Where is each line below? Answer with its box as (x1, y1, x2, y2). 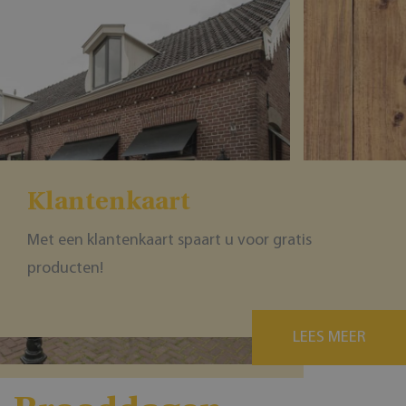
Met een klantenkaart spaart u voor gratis (27, 231, 312, 249)
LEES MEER (293, 328, 365, 346)
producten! (27, 259, 103, 277)
